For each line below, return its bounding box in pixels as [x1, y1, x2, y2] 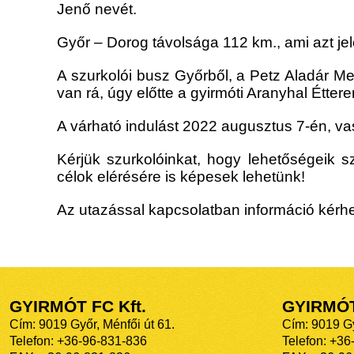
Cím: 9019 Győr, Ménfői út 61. [9, 318, 175, 332]
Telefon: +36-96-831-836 [9, 334, 147, 348]
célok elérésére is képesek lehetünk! [57, 168, 305, 186]
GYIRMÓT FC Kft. [9, 297, 146, 317]
